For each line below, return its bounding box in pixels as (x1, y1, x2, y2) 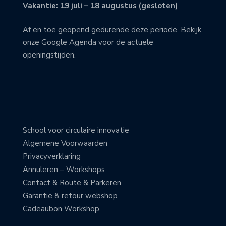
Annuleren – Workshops (23, 164, 105, 175)
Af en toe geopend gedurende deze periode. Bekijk (23, 24, 201, 35)
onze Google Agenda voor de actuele (23, 37, 153, 47)
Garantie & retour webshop (23, 191, 118, 201)
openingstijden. (23, 49, 76, 60)
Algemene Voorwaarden (23, 138, 107, 149)
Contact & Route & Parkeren (23, 178, 121, 188)
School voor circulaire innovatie (23, 125, 129, 136)
